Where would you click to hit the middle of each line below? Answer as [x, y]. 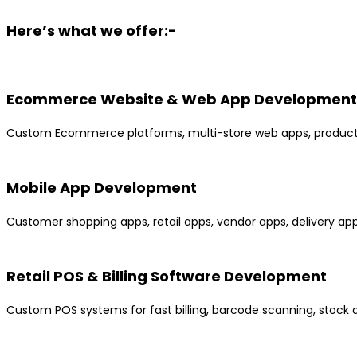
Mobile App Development [102, 188]
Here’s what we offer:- [92, 31]
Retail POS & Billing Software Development [167, 277]
